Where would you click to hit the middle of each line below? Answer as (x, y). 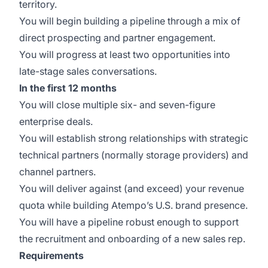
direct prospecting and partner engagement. (117, 38)
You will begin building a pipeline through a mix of (130, 21)
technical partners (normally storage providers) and (134, 155)
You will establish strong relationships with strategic (134, 138)
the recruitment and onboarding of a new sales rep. (132, 239)
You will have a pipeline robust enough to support (129, 222)
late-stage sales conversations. (88, 71)
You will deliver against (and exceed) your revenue (132, 188)
